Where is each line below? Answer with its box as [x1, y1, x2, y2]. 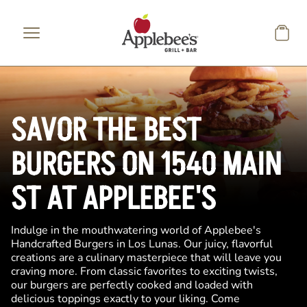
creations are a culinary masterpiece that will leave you [11, 250, 282, 265]
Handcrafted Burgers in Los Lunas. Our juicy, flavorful [11, 236, 273, 251]
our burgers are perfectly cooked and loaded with [11, 278, 253, 293]
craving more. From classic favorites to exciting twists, [11, 264, 278, 279]
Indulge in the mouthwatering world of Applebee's [11, 223, 261, 238]
